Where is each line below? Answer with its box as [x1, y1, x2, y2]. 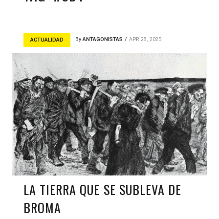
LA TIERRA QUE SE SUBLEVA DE [23, 180, 182, 199]
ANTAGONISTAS [83, 36, 123, 43]
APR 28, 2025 [129, 36, 161, 43]
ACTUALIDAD [30, 37, 64, 43]
